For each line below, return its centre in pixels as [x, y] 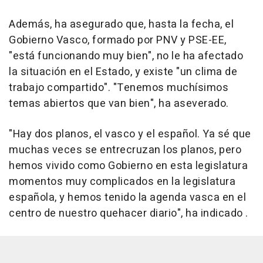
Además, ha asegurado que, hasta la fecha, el [121, 25]
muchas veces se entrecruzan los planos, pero [125, 150]
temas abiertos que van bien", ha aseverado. [119, 104]
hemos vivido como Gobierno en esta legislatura [128, 166]
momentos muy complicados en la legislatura [122, 182]
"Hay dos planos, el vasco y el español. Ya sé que [130, 134]
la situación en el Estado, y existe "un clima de [123, 72]
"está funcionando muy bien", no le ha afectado [126, 56]
